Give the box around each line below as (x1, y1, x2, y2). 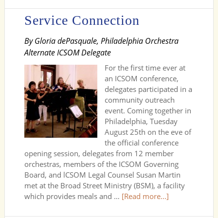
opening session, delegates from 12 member (24, 148, 174, 158)
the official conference (104, 138, 179, 147)
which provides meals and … (24, 191, 122, 201)
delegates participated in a (104, 84, 192, 94)
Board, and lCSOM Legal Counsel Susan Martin (24, 170, 181, 180)
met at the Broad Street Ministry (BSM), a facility (24, 181, 185, 190)
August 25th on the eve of (104, 127, 191, 137)
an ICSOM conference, (104, 73, 179, 83)
